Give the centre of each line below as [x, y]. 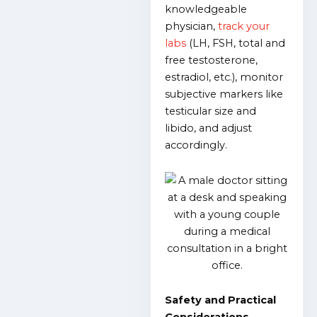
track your [244, 26]
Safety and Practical [221, 300]
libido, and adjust [209, 128]
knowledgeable [206, 9]
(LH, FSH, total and [236, 43]
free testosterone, [212, 60]
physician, [192, 26]
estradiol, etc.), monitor [224, 77]
